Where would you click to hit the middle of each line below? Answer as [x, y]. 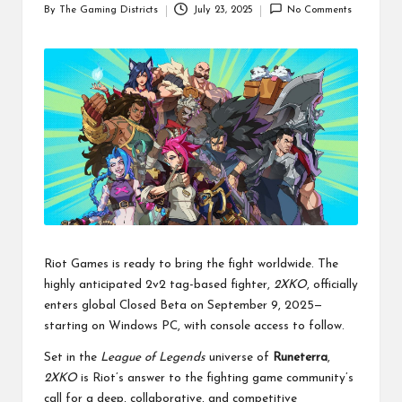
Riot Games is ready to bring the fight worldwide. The [191, 265]
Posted [59, 19]
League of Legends [153, 358]
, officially [332, 285]
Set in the [72, 358]
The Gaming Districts [109, 11]
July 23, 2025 [223, 11]
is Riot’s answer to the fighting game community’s [215, 379]
